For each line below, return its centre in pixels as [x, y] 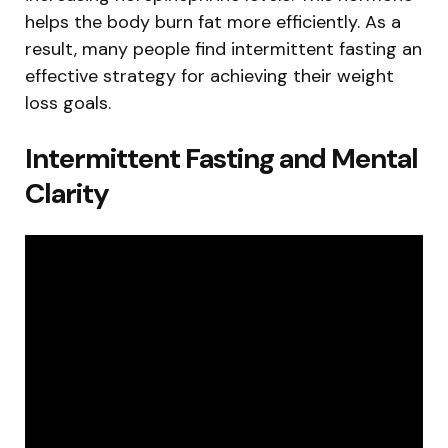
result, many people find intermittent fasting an [223, 49]
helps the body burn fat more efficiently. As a [213, 22]
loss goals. [68, 103]
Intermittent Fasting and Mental [221, 159]
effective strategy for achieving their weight [209, 76]
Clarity [67, 194]
